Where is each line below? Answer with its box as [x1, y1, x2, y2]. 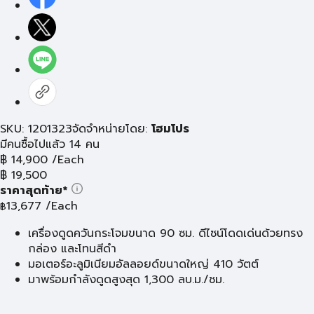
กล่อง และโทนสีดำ [28, 240, 116, 257]
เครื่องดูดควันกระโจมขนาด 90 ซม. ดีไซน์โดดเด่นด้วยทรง [28, 225, 303, 242]
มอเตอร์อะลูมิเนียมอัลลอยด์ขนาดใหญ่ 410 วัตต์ [28, 256, 259, 273]
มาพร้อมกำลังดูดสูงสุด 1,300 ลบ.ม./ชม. [28, 271, 224, 288]
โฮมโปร [151, 121, 189, 137]
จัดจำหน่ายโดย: [72, 121, 151, 137]
